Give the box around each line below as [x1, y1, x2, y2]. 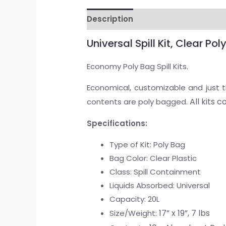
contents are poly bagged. [87, 96, 190, 107]
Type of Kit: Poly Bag [109, 139, 186, 150]
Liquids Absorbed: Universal [109, 180, 210, 191]
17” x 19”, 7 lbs [159, 207, 210, 219]
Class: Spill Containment [109, 166, 201, 177]
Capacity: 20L [109, 193, 160, 204]
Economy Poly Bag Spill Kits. [87, 61, 189, 72]
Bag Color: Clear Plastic [109, 152, 197, 163]
